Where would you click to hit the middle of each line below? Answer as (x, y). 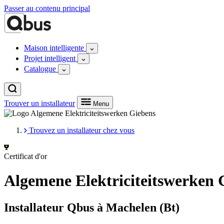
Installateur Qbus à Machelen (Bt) (92, 207)
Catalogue (41, 69)
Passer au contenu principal (47, 8)
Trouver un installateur (39, 103)
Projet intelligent (51, 58)
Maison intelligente (55, 48)
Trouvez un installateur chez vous (82, 130)
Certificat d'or (25, 156)
